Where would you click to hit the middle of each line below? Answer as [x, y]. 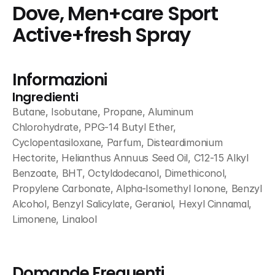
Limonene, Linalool [55, 219]
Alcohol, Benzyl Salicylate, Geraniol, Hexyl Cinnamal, [132, 204]
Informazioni [60, 80]
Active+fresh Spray [101, 35]
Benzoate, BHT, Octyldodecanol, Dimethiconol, [120, 173]
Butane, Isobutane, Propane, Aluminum [103, 112]
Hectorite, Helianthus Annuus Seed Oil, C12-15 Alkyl [130, 158]
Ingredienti [45, 97]
